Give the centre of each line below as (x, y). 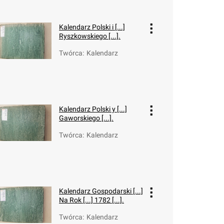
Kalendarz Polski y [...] (93, 109)
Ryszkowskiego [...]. (90, 36)
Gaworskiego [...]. (86, 118)
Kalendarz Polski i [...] (92, 27)
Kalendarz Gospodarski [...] (101, 191)
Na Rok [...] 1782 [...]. (91, 200)
